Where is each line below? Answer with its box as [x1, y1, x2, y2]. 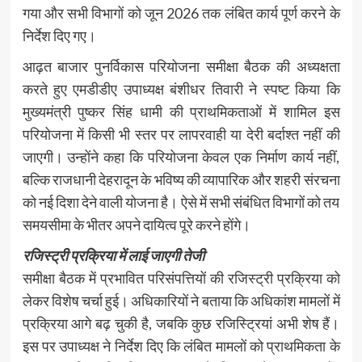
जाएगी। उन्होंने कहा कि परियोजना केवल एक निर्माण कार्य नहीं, [22, 147, 340, 166]
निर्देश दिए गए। [22, 26, 96, 44]
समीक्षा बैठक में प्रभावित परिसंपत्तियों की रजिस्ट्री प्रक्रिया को [22, 268, 340, 287]
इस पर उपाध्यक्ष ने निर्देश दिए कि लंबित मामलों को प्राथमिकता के [22, 336, 340, 355]
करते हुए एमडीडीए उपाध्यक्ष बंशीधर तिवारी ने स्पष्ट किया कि [22, 79, 340, 98]
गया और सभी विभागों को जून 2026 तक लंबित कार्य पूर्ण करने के [22, 3, 340, 22]
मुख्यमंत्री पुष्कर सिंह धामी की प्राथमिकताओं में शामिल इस [22, 102, 340, 120]
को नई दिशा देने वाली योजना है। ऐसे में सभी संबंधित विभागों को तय [22, 192, 340, 211]
